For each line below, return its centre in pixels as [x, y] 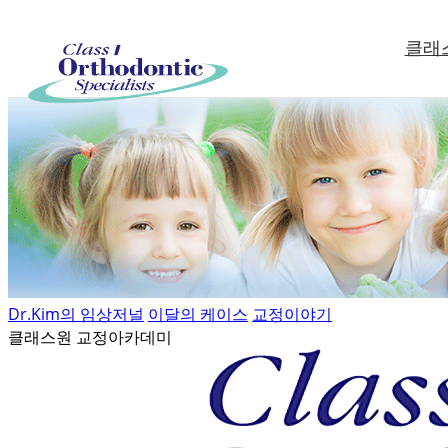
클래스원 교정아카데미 [90, 337]
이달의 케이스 [198, 314]
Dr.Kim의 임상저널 [76, 314]
